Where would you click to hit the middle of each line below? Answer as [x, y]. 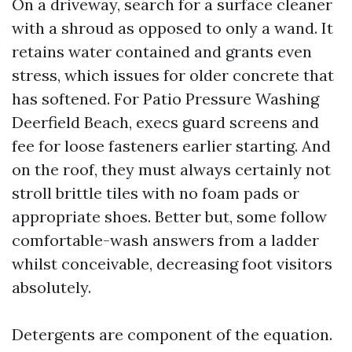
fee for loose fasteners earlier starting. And [171, 146]
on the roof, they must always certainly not [171, 169]
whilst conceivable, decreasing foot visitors [172, 264]
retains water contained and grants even [162, 51]
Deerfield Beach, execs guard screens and [165, 122]
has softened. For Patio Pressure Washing [165, 99]
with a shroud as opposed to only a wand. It [172, 28]
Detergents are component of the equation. [172, 334]
